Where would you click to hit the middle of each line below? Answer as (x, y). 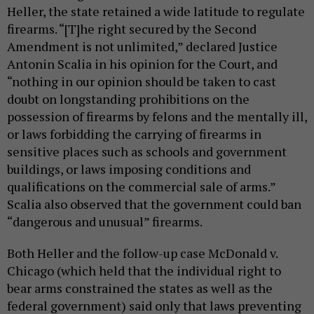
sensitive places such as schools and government (147, 152)
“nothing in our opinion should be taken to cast (142, 82)
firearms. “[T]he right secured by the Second (132, 29)
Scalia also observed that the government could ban (154, 204)
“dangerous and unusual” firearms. (105, 222)
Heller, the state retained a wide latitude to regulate (156, 12)
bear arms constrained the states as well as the (140, 288)
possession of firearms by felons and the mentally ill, (157, 117)
